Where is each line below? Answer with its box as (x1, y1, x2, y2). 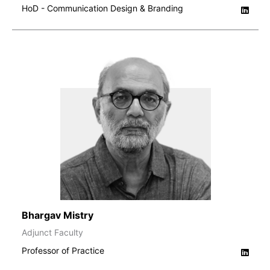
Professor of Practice (22, 245, 104, 256)
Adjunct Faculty (22, 227, 83, 237)
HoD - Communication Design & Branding (22, 2, 183, 13)
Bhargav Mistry (22, 209, 93, 221)
